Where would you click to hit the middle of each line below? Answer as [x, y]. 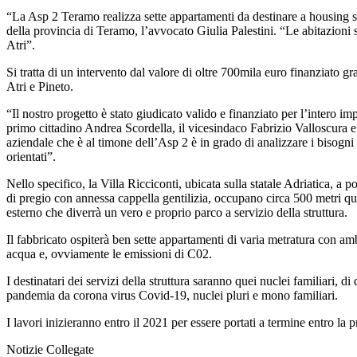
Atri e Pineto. [40, 86]
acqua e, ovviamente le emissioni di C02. [109, 253]
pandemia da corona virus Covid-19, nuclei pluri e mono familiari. [172, 295]
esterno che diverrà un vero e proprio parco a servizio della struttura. [177, 212]
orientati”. [31, 156]
